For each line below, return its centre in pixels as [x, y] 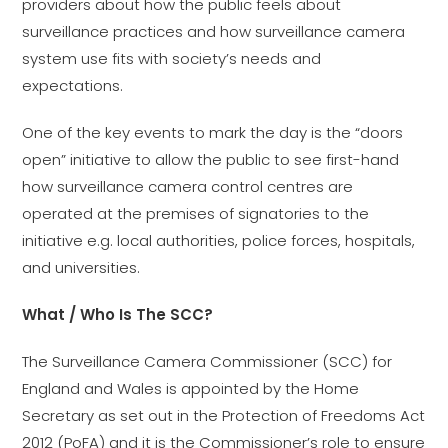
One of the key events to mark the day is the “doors [213, 132]
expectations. [73, 85]
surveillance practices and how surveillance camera [214, 31]
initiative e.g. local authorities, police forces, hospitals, [219, 240]
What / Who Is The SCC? [118, 314]
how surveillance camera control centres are [188, 186]
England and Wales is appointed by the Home [191, 388]
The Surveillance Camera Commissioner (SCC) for [207, 361]
